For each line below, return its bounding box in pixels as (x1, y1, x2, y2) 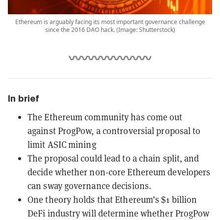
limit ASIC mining (27, 138, 96, 150)
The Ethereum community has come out (27, 111, 183, 123)
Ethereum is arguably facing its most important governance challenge (15, 17, 205, 26)
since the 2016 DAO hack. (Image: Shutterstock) (45, 25, 175, 34)
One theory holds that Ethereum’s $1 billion (27, 193, 197, 205)
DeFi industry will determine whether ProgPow (27, 207, 210, 219)
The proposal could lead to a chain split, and (27, 152, 199, 164)
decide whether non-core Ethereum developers (27, 166, 211, 178)
